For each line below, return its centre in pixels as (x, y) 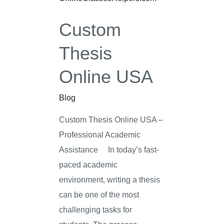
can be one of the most (99, 194)
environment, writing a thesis (110, 179)
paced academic (88, 164)
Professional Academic (100, 134)
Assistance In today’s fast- (109, 149)
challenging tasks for (96, 209)
